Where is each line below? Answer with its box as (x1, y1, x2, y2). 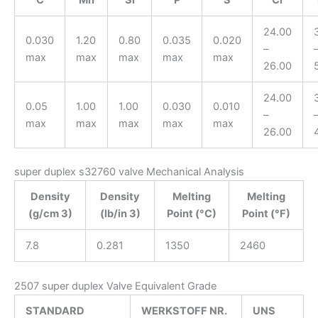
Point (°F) (242, 207, 290, 221)
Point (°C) (167, 207, 216, 221)
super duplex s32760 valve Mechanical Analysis (14, 165, 244, 179)
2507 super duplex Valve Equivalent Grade (14, 280, 216, 293)
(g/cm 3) (28, 207, 72, 221)
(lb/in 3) (99, 207, 141, 221)
